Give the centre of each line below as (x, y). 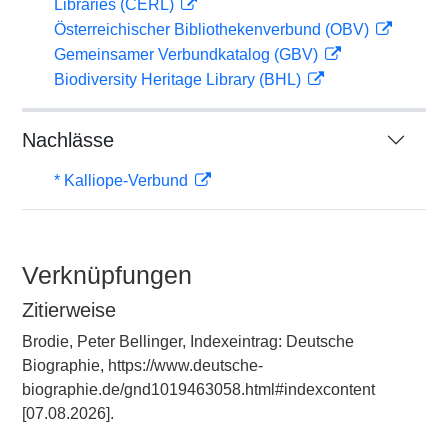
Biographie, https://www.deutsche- (142, 365)
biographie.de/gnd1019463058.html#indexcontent (198, 389)
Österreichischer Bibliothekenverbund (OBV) (213, 29)
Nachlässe (68, 140)
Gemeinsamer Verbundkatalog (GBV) (188, 54)
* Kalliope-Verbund (123, 180)
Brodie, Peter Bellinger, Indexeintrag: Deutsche (188, 341)
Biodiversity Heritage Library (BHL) (179, 79)
